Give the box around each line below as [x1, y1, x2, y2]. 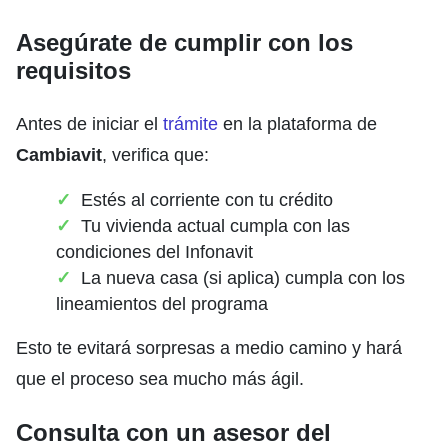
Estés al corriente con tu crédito [81, 189, 333, 210]
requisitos [16, 56, 131, 84]
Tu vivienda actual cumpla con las [81, 215, 350, 236]
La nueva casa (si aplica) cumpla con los [81, 267, 405, 288]
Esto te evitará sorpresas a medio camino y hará [16, 337, 402, 358]
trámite [163, 113, 218, 134]
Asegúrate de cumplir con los [16, 28, 353, 56]
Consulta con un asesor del [16, 418, 331, 446]
